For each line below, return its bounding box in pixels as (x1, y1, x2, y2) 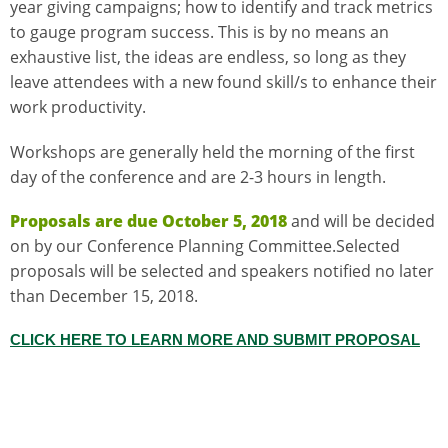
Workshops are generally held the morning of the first (10, 140, 415, 163)
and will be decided (287, 209, 435, 232)
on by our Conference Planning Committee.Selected (10, 234, 400, 257)
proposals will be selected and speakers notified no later (10, 259, 434, 282)
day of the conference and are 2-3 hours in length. (10, 165, 386, 188)
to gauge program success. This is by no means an (10, 21, 389, 44)
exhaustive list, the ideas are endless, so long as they (10, 46, 406, 69)
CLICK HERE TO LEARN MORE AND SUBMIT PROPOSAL (10, 330, 420, 348)
